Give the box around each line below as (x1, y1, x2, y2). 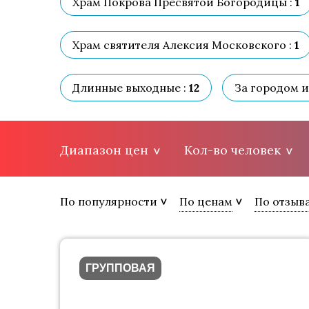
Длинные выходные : (72, 81, 186, 94)
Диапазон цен (60, 141, 148, 158)
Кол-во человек (184, 141, 281, 158)
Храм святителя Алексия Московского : (72, 38, 292, 52)
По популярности (60, 195, 157, 208)
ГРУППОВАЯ (86, 262, 155, 274)
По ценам (179, 195, 232, 208)
